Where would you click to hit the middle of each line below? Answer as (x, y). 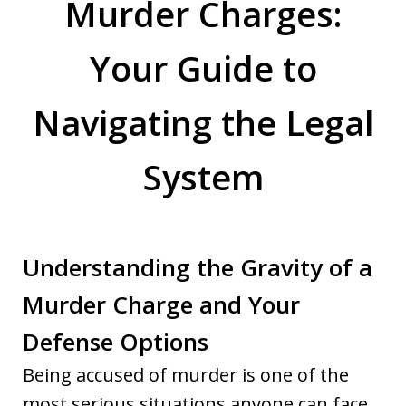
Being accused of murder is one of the (186, 374)
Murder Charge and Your (161, 304)
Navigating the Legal (203, 122)
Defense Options (116, 341)
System (203, 176)
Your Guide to (203, 68)
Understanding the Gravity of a (198, 267)
